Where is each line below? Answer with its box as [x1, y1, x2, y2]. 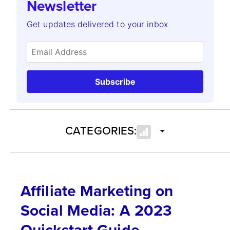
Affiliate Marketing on [21, 179, 174, 202]
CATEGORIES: [65, 122, 137, 139]
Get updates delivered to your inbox [27, 19, 168, 30]
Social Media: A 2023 [21, 199, 172, 222]
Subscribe [94, 76, 136, 87]
